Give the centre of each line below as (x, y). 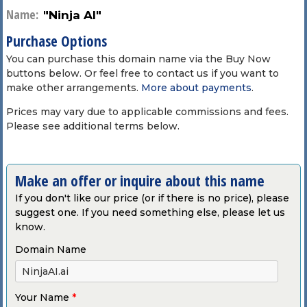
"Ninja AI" (72, 15)
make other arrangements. (73, 87)
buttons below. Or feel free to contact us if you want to (142, 73)
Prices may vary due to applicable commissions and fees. (147, 111)
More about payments (196, 87)
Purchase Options (56, 41)
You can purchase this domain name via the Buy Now (138, 59)
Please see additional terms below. (93, 126)
